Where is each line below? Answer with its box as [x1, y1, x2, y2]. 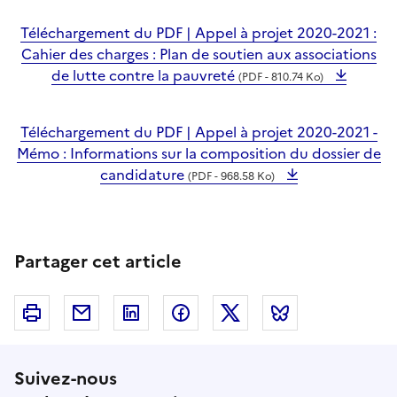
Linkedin [149, 302, 207, 324]
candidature [99, 164, 188, 186]
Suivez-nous [14, 365, 117, 393]
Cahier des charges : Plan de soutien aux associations [20, 43, 377, 66]
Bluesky [298, 302, 349, 324]
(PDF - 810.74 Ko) [237, 69, 323, 86]
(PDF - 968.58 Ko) [187, 168, 275, 185]
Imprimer [50, 302, 113, 324]
